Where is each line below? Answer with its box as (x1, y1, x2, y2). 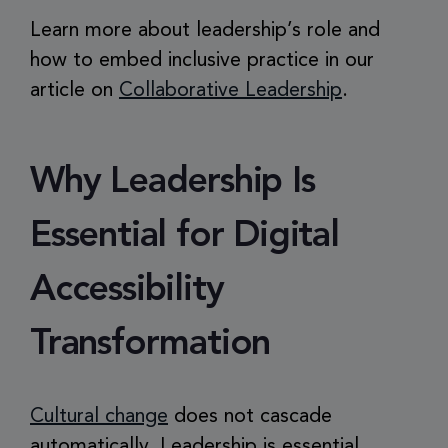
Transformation (30, 327, 271, 363)
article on (30, 81, 119, 101)
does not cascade (168, 407, 332, 427)
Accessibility (30, 273, 224, 309)
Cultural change (30, 407, 168, 427)
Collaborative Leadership (119, 81, 342, 101)
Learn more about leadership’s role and (30, 21, 380, 41)
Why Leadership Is (30, 165, 315, 201)
